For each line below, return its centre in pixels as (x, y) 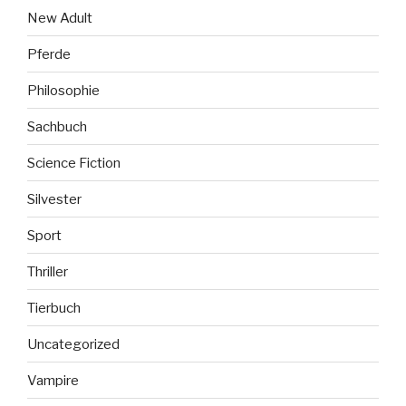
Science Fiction (74, 163)
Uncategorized (73, 344)
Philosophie (63, 90)
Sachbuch (57, 126)
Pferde (49, 54)
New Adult (60, 18)
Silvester (54, 199)
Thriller (48, 271)
